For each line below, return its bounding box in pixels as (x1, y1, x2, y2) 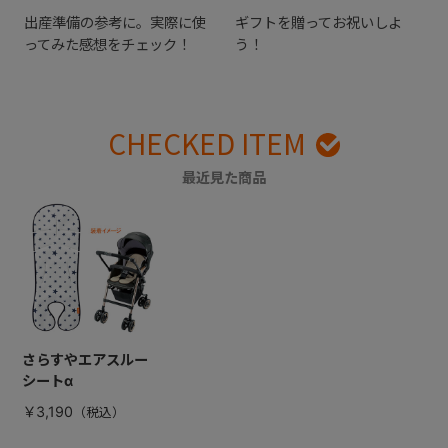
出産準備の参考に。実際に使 (23, 13, 206, 31)
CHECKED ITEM (108, 123, 307, 164)
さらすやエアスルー (21, 350, 148, 368)
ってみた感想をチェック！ (23, 35, 191, 53)
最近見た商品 (182, 168, 266, 186)
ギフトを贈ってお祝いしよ (234, 13, 402, 31)
